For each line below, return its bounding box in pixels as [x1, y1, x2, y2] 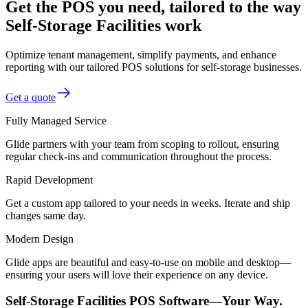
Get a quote [5, 91, 56, 103]
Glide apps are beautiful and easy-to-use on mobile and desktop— [5, 256, 291, 268]
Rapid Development [5, 173, 93, 186]
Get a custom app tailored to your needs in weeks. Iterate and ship [5, 197, 290, 209]
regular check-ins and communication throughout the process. [5, 150, 272, 162]
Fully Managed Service [5, 114, 107, 126]
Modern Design [5, 232, 74, 245]
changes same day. [5, 209, 86, 221]
